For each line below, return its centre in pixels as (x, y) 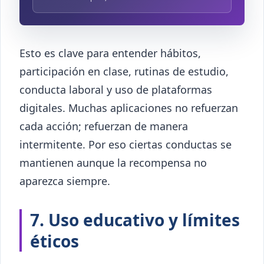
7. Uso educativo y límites (135, 220)
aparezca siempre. (65, 181)
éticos (55, 241)
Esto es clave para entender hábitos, (110, 53)
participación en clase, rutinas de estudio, (124, 72)
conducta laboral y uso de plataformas (116, 90)
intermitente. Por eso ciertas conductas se (126, 145)
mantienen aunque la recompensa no (113, 163)
